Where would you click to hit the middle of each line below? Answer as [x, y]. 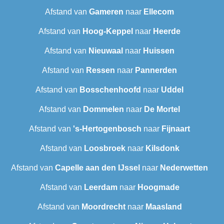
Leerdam [100, 187]
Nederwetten [184, 168]
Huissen [159, 51]
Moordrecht [103, 207]
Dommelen [103, 109]
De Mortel [162, 109]
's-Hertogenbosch [107, 129]
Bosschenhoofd [110, 90]
